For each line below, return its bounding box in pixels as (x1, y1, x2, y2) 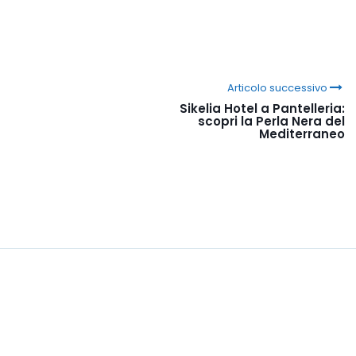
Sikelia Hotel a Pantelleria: (180, 99, 345, 117)
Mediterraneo (259, 125, 345, 142)
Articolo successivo (226, 79, 327, 95)
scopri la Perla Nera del (198, 112, 345, 130)
